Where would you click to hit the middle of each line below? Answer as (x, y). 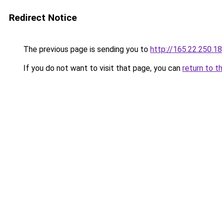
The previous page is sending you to (86, 49)
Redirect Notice (43, 18)
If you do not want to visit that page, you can (102, 68)
